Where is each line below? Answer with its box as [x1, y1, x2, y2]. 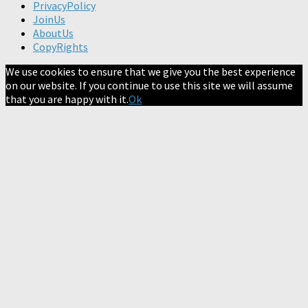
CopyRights [33, 39, 88, 54]
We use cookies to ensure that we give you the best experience [5, 64, 296, 78]
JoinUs [33, 12, 65, 26]
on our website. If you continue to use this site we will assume [5, 78, 293, 92]
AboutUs [33, 25, 74, 40]
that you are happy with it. [5, 91, 129, 106]
